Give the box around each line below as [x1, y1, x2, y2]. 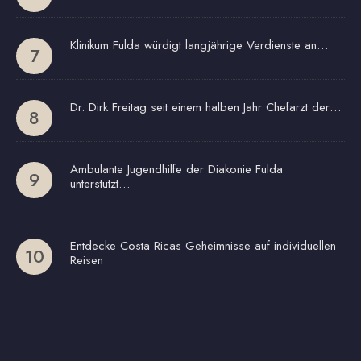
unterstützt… [70, 174, 130, 193]
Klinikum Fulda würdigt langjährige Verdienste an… [70, 35, 328, 54]
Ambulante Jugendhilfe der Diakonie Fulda [70, 160, 283, 178]
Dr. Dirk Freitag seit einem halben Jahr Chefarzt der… [70, 98, 341, 116]
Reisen [70, 251, 103, 269]
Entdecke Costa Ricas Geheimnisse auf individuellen [70, 236, 336, 255]
